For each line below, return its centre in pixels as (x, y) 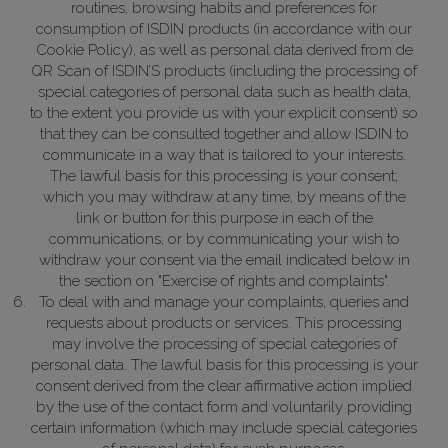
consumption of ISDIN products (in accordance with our (224, 29)
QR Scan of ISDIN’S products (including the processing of (224, 71)
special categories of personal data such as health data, (224, 92)
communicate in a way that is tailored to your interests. (224, 155)
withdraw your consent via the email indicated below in (224, 260)
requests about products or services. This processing (224, 323)
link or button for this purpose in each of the (224, 218)
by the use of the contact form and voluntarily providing (224, 407)
